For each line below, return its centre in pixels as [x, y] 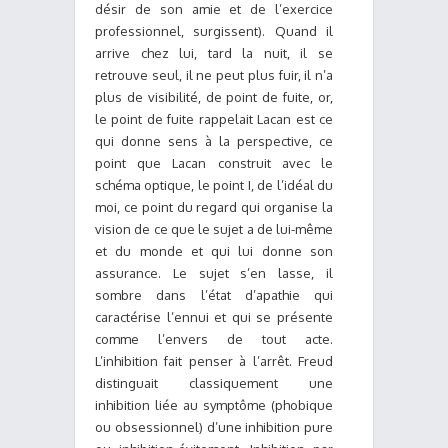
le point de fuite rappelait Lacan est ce [214, 119]
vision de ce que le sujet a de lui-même [214, 229]
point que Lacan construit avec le [214, 163]
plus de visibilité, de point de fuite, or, [214, 97]
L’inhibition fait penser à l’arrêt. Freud [214, 361]
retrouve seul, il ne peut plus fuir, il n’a [214, 75]
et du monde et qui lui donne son [214, 251]
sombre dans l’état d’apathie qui [214, 295]
